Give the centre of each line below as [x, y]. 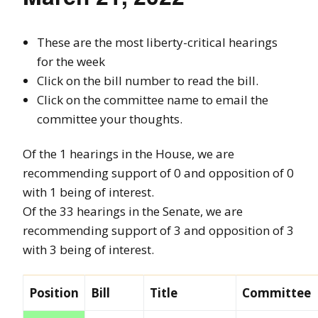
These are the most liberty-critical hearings [157, 42]
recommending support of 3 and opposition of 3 [158, 230]
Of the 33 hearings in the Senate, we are [133, 211]
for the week [71, 61]
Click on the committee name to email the [153, 99]
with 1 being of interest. [88, 192]
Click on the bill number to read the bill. [148, 80]
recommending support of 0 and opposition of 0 [158, 172]
